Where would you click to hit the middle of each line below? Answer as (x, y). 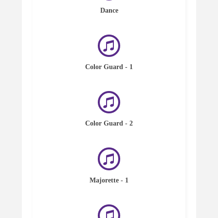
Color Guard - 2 (109, 124)
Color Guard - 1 (109, 67)
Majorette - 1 (109, 180)
